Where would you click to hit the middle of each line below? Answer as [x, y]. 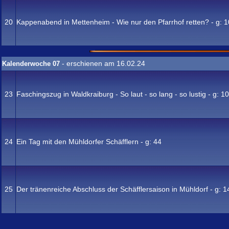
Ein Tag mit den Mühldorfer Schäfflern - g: [85, 142]
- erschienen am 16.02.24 [104, 63]
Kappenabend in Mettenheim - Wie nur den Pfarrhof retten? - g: [120, 22]
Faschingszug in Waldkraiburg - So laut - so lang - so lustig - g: [119, 94]
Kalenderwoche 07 [32, 64]
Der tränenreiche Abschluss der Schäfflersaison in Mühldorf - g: [120, 189]
